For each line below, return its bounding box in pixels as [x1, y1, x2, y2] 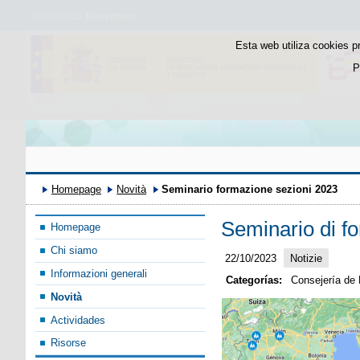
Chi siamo [51, 244, 98, 257]
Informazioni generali [51, 268, 148, 280]
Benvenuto [85, 10, 135, 22]
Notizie [289, 252, 322, 264]
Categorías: [226, 273, 283, 286]
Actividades [51, 313, 106, 326]
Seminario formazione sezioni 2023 [162, 183, 338, 196]
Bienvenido [32, 10, 82, 22]
